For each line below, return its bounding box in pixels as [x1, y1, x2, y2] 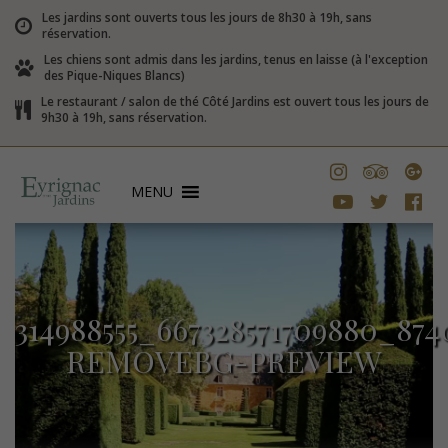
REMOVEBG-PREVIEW [66, 341, 382, 381]
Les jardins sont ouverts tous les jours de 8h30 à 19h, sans [42, 9, 372, 26]
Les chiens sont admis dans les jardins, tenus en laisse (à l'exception [44, 51, 428, 68]
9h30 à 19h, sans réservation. [41, 109, 207, 126]
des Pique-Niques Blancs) [44, 67, 185, 84]
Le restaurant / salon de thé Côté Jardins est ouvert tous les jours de [41, 93, 429, 110]
